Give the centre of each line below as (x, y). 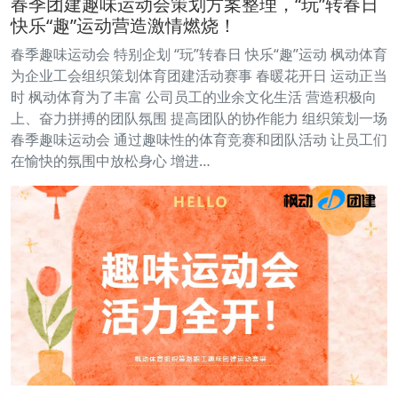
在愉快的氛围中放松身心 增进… (111, 161)
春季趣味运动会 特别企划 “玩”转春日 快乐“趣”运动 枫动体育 (199, 55)
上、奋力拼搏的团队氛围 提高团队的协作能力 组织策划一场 (199, 119)
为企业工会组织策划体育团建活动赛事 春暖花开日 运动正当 (199, 76)
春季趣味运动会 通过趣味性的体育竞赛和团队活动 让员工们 (199, 140)
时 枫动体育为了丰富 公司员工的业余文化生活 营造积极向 (194, 97)
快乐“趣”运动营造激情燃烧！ (123, 26)
